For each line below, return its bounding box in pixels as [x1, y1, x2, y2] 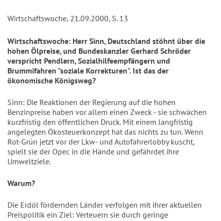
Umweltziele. [7, 156, 51, 166]
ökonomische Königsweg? [7, 75, 96, 85]
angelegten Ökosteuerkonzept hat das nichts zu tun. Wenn [7, 127, 203, 137]
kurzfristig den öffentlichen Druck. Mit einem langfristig [7, 117, 193, 127]
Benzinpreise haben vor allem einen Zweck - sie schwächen [7, 107, 207, 117]
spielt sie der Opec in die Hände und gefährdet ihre [7, 147, 179, 156]
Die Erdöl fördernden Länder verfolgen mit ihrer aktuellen [7, 200, 202, 210]
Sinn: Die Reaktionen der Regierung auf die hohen [7, 97, 176, 107]
